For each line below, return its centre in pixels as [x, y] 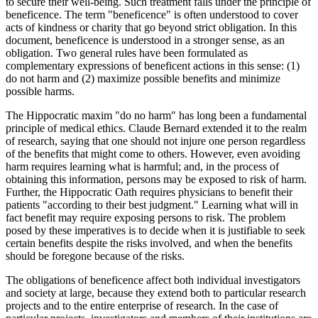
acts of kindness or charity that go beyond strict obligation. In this [151, 27]
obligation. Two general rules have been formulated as [127, 53]
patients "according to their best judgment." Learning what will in [152, 204]
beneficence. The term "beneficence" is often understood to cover [152, 14]
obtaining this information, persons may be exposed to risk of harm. [156, 179]
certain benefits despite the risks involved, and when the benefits [149, 243]
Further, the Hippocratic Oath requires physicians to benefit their [149, 192]
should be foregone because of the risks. [95, 256]
